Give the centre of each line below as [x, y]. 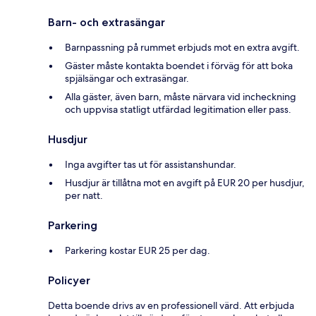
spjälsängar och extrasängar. [127, 78]
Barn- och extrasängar [107, 22]
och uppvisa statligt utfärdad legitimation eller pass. [178, 109]
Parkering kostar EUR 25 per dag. [138, 250]
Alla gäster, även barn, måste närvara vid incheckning [181, 96]
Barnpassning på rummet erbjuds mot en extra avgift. [182, 47]
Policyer [69, 280]
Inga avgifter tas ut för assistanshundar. [151, 164]
